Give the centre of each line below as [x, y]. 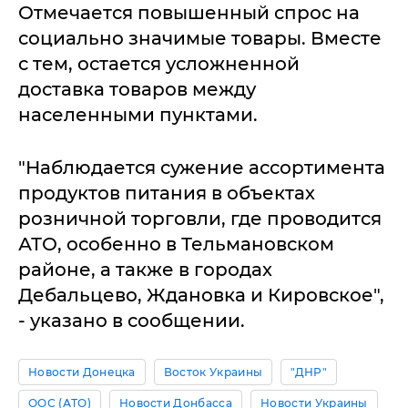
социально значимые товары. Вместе [200, 38]
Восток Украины [213, 372]
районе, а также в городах [145, 270]
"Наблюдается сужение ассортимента [202, 168]
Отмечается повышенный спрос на [189, 13]
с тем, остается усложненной [159, 64]
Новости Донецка [82, 372]
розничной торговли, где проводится [200, 219]
